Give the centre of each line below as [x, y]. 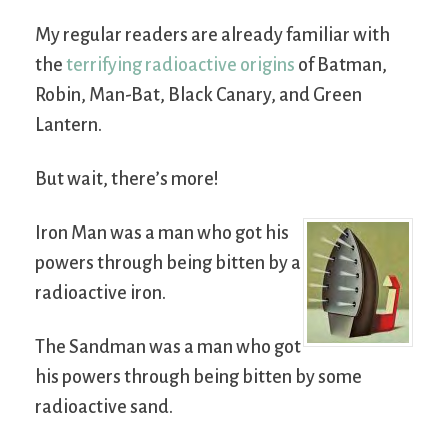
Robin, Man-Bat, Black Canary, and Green [198, 94]
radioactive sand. [104, 406]
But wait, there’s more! [127, 178]
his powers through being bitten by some [198, 376]
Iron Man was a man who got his [162, 232]
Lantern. [68, 124]
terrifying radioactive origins [180, 64]
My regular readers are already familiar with [212, 34]
